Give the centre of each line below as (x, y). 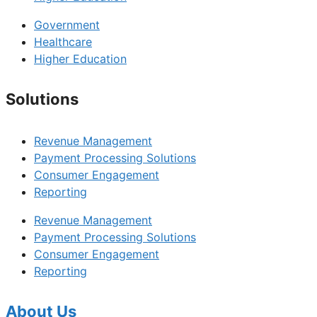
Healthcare (63, 42)
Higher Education (80, 59)
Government (67, 25)
